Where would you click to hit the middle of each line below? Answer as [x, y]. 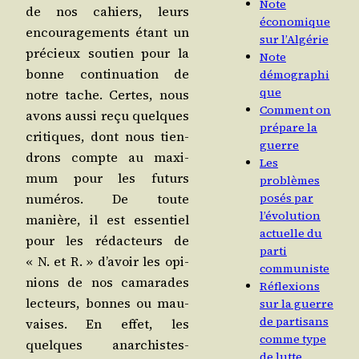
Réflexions [290, 286]
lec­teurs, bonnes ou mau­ [107, 303]
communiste [294, 269]
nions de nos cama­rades [107, 282]
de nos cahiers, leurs [107, 12]
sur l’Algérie [294, 40]
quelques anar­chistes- [107, 345]
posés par [286, 198]
